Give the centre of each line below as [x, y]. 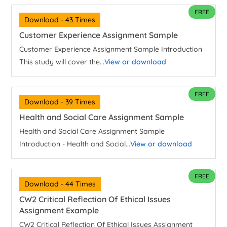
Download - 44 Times [60, 184]
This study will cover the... [62, 62]
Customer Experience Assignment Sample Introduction [111, 49]
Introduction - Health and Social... [75, 144]
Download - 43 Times [60, 20]
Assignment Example [59, 211]
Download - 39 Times [60, 102]
